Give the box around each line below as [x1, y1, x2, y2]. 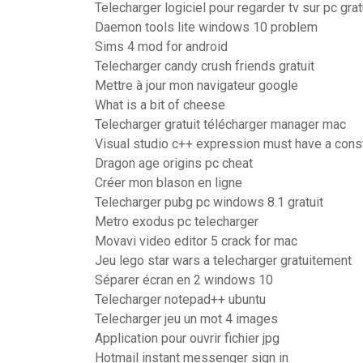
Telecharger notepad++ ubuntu [95, 292, 266, 307]
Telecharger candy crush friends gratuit [95, 58, 314, 74]
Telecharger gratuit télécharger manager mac [95, 117, 346, 132]
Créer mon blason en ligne [95, 175, 242, 190]
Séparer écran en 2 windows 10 [95, 272, 273, 288]
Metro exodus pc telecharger [95, 214, 258, 229]
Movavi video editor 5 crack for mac [95, 233, 297, 249]
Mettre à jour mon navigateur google [95, 78, 298, 93]
